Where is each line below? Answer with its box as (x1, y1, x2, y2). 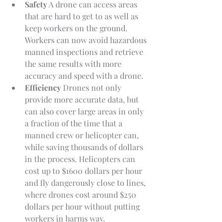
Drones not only (63, 82, 123, 93)
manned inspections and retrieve (25, 46, 145, 57)
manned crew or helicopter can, (25, 129, 141, 140)
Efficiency (25, 82, 63, 93)
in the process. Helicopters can (25, 153, 137, 164)
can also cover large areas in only (25, 106, 146, 116)
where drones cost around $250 (25, 189, 138, 200)
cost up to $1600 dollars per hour (25, 165, 144, 176)
